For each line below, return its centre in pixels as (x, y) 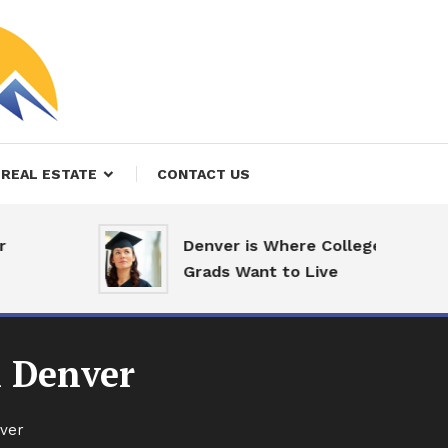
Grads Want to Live (205, 271)
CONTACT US (203, 174)
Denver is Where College (227, 245)
